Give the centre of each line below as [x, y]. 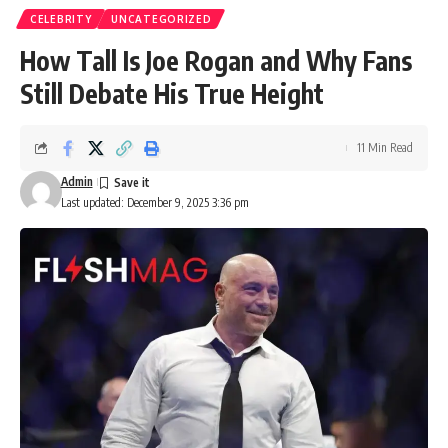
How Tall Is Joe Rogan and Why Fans [216, 61]
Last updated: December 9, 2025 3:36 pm [154, 203]
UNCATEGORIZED [161, 19]
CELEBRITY [61, 19]
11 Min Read [385, 148]
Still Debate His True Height [172, 94]
